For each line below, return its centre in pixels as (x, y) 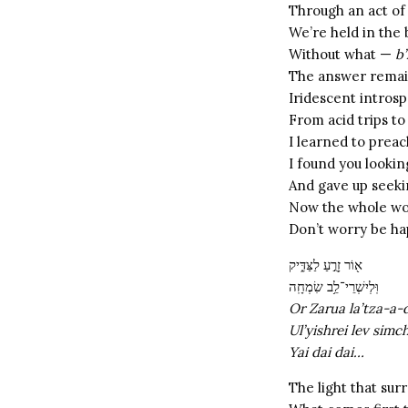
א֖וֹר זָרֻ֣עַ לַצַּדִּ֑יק (326, 265)
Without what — (342, 54)
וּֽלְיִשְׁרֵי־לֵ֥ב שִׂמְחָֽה (334, 286)
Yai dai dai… (326, 352)
